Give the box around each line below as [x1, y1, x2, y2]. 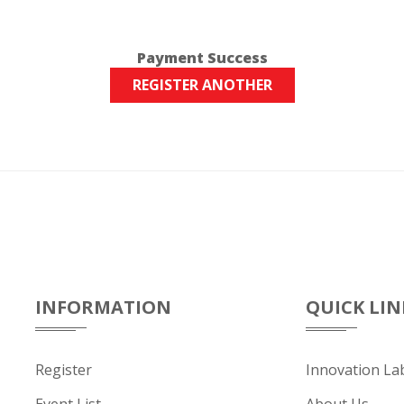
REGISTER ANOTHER [132, 75, 272, 95]
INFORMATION [35, 295, 171, 319]
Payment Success [136, 48, 268, 68]
